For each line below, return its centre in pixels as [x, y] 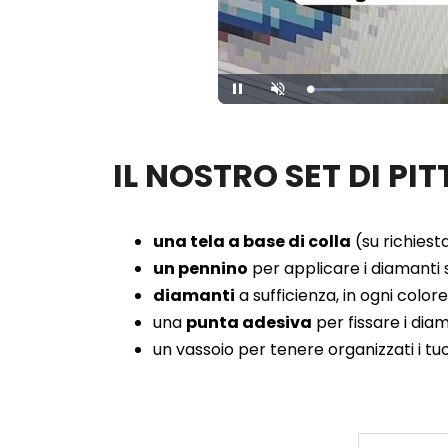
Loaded [342, 92]
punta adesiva [249, 323]
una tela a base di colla [252, 242]
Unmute [295, 94]
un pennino [200, 269]
